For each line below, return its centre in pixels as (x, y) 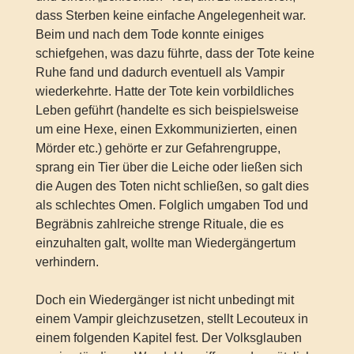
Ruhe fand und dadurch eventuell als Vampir (160, 72)
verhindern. (67, 262)
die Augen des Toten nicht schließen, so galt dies (172, 186)
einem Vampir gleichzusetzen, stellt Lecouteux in (171, 318)
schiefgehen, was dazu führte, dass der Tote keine (175, 53)
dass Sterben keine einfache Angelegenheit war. (170, 15)
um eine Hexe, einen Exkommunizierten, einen (166, 129)
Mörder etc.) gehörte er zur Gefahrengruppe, (158, 148)
